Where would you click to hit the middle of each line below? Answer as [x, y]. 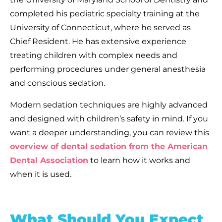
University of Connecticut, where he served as [100, 27]
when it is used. [41, 174]
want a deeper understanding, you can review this [110, 132]
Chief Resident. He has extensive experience [98, 41]
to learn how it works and [139, 160]
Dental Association [49, 160]
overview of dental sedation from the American [109, 146]
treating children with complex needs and [94, 55]
